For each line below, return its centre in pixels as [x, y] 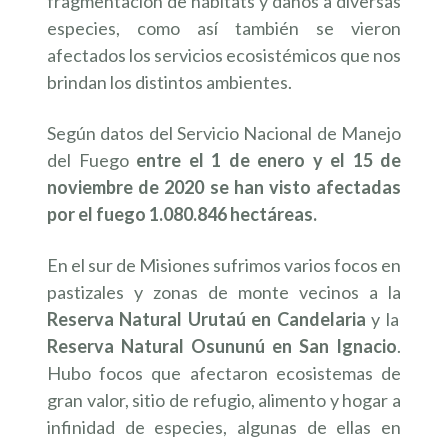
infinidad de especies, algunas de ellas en [224, 427]
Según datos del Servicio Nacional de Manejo [224, 133]
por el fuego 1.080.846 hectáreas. [182, 214]
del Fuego [91, 160]
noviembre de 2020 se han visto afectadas [224, 187]
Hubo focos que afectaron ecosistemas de [224, 373]
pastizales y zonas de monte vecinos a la [224, 292]
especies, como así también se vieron [224, 28]
